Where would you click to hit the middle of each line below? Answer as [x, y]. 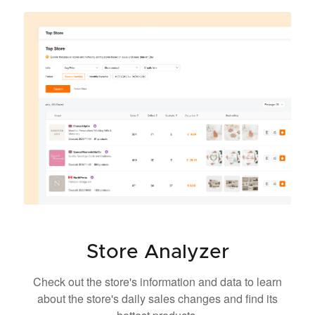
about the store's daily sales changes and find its [157, 298]
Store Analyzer [157, 252]
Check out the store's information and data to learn [157, 281]
